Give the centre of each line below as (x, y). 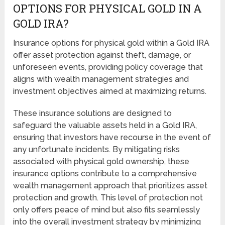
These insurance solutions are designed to (93, 113)
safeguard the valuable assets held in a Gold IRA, (105, 125)
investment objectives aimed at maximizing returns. (110, 91)
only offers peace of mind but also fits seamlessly (107, 209)
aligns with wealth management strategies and (101, 79)
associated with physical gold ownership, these (101, 161)
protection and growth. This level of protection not (108, 197)
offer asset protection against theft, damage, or (102, 55)
